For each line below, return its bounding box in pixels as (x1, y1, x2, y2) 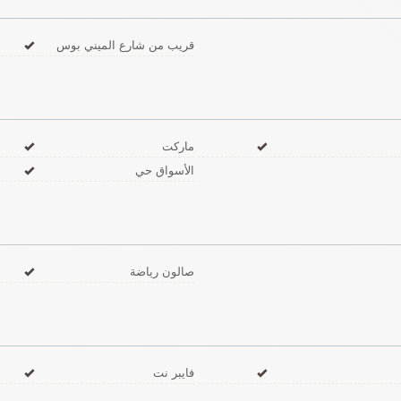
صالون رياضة (130, 262, 195, 279)
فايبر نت (153, 363, 195, 380)
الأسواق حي (135, 161, 195, 178)
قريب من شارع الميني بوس (56, 36, 195, 53)
